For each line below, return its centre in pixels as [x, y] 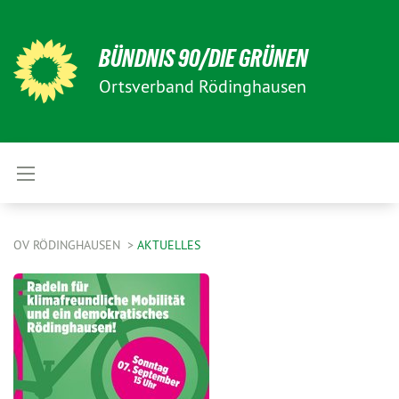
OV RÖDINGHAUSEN [69, 245]
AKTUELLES [169, 245]
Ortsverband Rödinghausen [203, 86]
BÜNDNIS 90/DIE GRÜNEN [204, 58]
